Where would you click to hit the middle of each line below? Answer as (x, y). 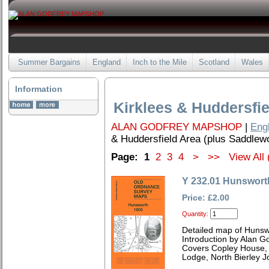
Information (39, 89)
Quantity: (195, 214)
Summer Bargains (49, 62)
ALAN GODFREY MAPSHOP (177, 127)
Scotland (214, 62)
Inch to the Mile (160, 62)
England (107, 62)
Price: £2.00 (206, 198)
